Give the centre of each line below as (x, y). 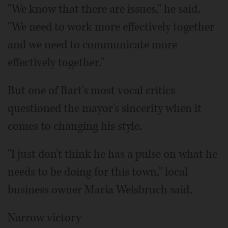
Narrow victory (44, 218)
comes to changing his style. (75, 126)
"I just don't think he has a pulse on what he (112, 154)
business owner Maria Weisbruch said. (100, 190)
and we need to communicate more (92, 45)
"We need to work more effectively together (111, 27)
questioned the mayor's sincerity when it (105, 109)
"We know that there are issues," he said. (104, 9)
